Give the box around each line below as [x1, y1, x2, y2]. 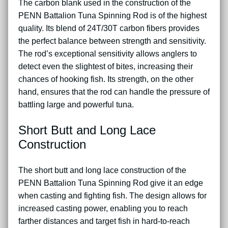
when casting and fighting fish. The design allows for [18, 191, 207, 200]
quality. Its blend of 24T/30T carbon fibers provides [18, 23, 199, 33]
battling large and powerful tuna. [18, 100, 134, 109]
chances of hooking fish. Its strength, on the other [18, 74, 193, 83]
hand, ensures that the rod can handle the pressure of [18, 87, 210, 96]
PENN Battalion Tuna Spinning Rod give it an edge [18, 178, 203, 187]
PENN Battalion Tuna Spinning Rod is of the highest [18, 11, 207, 20]
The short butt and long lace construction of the [18, 165, 186, 175]
